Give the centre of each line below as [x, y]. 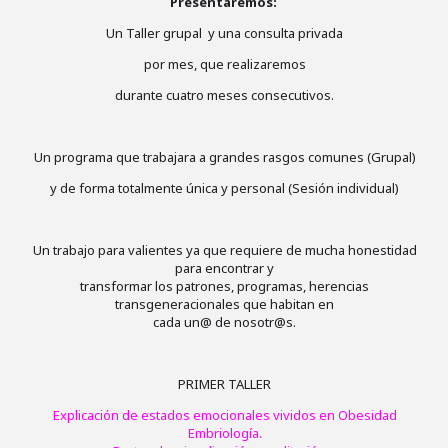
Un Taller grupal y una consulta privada [224, 33]
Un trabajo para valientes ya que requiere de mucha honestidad [224, 250]
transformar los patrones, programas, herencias [224, 286]
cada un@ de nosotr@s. [224, 322]
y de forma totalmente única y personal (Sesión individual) [224, 188]
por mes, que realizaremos [224, 64]
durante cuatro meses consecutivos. [224, 95]
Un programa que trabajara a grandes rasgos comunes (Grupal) [224, 157]
